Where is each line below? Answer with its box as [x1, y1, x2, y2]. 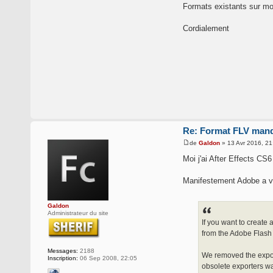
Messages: [48, 247, 78, 255]
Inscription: [48, 255, 78, 262]
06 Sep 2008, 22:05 [78, 255, 137, 262]
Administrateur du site [48, 210, 108, 217]
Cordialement [183, 24, 229, 34]
